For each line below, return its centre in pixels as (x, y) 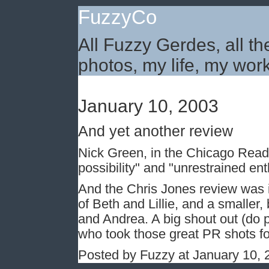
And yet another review (156, 131)
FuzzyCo (117, 17)
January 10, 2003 (148, 106)
